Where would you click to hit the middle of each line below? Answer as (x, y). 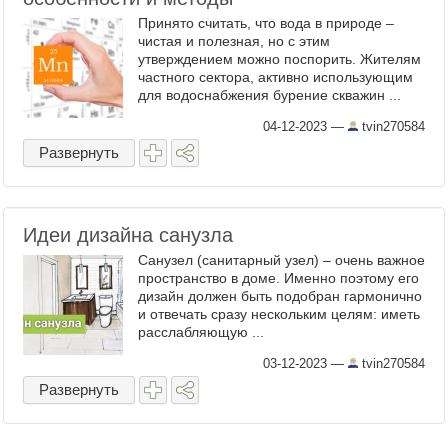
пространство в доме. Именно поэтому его (278, 278)
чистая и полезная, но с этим (234, 41)
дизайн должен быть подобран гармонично (280, 296)
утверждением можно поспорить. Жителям (279, 59)
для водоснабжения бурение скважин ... (269, 95)
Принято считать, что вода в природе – (266, 23)
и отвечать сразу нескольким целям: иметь (279, 314)
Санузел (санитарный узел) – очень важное (281, 260)
